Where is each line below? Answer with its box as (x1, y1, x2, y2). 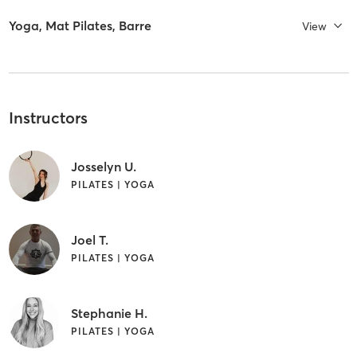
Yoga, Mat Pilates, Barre (8, 18, 151, 34)
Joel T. (70, 231, 108, 248)
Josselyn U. (70, 158, 136, 175)
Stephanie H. (70, 304, 147, 321)
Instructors (8, 108, 88, 128)
